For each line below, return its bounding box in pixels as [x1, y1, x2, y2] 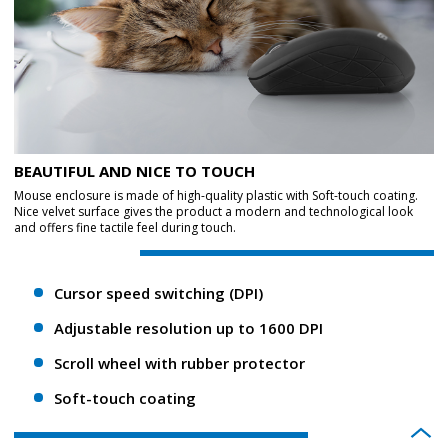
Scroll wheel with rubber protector [54, 353, 305, 373]
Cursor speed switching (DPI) [54, 283, 263, 303]
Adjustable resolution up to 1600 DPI [54, 318, 323, 338]
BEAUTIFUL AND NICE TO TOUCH [14, 161, 255, 181]
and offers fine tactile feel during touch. [14, 219, 236, 236]
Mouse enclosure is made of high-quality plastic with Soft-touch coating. [14, 187, 418, 204]
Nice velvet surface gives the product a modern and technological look [14, 203, 413, 220]
